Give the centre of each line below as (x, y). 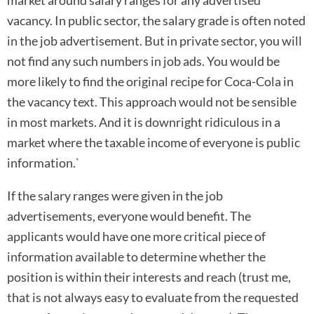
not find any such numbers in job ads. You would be (143, 61)
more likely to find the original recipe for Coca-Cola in (150, 81)
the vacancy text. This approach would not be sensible (152, 101)
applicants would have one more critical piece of (136, 236)
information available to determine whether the (136, 256)
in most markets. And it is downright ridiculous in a (144, 122)
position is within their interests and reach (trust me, (149, 277)
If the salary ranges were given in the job (115, 195)
